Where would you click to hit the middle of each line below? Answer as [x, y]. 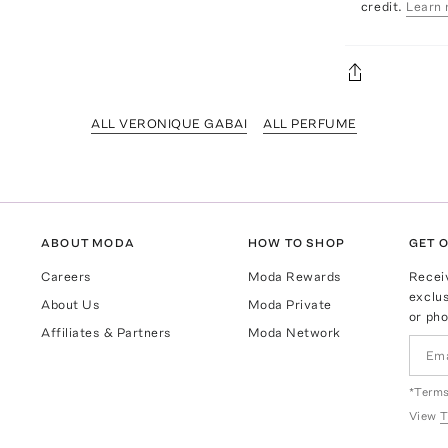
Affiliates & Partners [107, 333]
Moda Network [294, 333]
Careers [66, 277]
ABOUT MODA [88, 243]
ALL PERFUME [310, 123]
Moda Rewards [294, 277]
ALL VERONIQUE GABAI [169, 123]
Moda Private [289, 305]
